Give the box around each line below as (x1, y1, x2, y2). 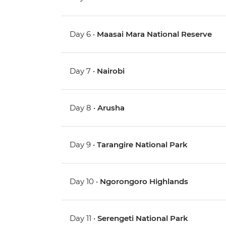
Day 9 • (70, 140, 97, 150)
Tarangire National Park (97, 140, 188, 150)
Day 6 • (70, 29, 97, 39)
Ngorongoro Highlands (100, 177, 189, 187)
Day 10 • (70, 177, 100, 187)
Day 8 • (70, 103, 98, 113)
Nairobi (97, 66, 125, 76)
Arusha (97, 103, 125, 113)
